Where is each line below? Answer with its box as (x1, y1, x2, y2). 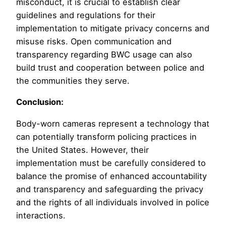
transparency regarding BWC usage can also (16, 49, 192, 60)
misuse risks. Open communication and (16, 36, 172, 47)
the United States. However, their (16, 144, 149, 155)
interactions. (16, 210, 66, 220)
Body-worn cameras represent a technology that (16, 118, 209, 129)
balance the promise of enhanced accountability (16, 171, 207, 181)
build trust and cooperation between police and (16, 63, 204, 73)
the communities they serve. (16, 76, 130, 86)
